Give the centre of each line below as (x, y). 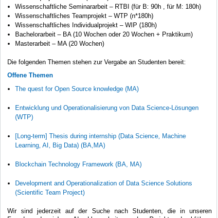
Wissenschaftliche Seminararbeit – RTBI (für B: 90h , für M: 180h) (108, 6)
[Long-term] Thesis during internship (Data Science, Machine (100, 136)
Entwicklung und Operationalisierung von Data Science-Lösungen (107, 108)
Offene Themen (30, 75)
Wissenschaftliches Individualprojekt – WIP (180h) (86, 25)
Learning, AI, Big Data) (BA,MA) (60, 145)
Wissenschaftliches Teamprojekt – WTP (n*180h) (84, 16)
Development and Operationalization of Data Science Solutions (104, 183)
